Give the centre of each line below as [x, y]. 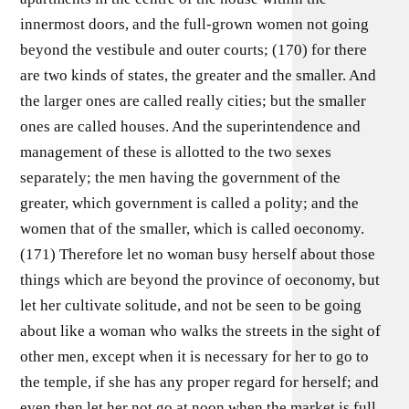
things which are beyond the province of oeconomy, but [200, 280]
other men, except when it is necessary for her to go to [195, 357]
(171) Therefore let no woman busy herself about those [198, 254]
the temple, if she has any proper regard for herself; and [200, 382]
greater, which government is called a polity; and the [190, 203]
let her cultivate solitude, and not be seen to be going [191, 305]
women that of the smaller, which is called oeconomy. [193, 229]
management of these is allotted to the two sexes [176, 152]
